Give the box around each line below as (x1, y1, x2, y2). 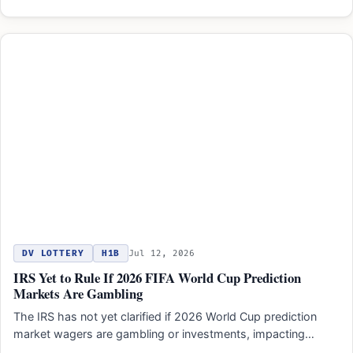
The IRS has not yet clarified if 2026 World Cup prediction (13, 309, 317, 323)
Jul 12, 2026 (128, 247, 195, 258)
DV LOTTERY (22, 247, 84, 258)
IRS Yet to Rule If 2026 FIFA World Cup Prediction (13, 267, 301, 288)
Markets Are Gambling (13, 283, 143, 303)
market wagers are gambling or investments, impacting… (13, 326, 314, 340)
